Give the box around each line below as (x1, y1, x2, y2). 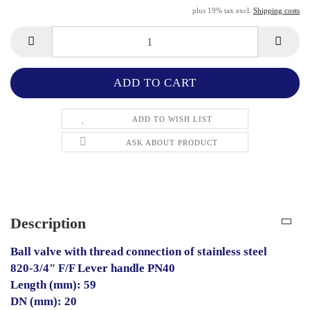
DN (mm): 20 (10, 295, 77, 309)
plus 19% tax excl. (192, 6, 253, 15)
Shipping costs (253, 6, 300, 15)
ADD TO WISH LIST (131, 115, 212, 124)
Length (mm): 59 (10, 278, 96, 292)
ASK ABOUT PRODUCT (126, 138, 219, 147)
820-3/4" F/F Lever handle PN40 (10, 262, 175, 275)
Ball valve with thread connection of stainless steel (10, 245, 267, 259)
